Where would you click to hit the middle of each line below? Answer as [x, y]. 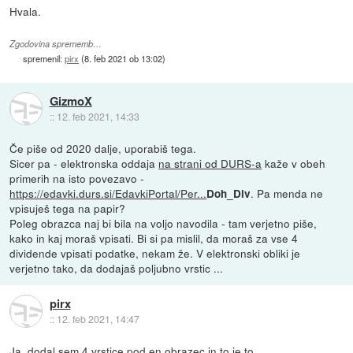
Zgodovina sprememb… [56, 43]
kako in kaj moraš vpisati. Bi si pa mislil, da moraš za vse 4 [154, 238]
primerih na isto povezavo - [77, 178]
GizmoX [71, 100]
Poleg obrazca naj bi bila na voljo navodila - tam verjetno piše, [163, 223]
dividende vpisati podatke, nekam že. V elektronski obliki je [155, 253]
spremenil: [44, 58]
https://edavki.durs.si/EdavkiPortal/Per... [108, 193]
